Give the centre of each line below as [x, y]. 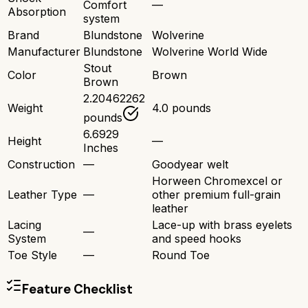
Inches [101, 148]
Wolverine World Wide [210, 52]
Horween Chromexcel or [217, 181]
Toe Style [32, 255]
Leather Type [42, 195]
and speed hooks [197, 239]
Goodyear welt [190, 165]
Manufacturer [44, 52]
